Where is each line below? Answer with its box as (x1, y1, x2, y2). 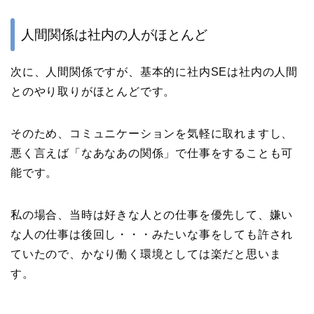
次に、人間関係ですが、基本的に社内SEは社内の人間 (11, 65, 298, 78)
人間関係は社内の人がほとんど (21, 27, 207, 42)
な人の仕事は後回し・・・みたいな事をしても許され (11, 228, 294, 240)
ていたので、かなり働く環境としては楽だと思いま (11, 247, 282, 260)
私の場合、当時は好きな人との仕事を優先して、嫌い (11, 208, 294, 221)
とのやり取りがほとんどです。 (11, 85, 176, 97)
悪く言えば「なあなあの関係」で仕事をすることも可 (11, 146, 294, 159)
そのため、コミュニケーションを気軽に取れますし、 (11, 127, 294, 139)
